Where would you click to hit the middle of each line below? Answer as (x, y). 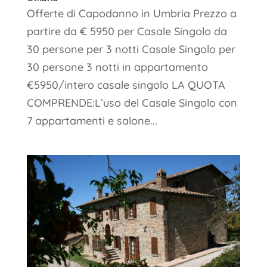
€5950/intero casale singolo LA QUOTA (126, 85)
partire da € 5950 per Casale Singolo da (127, 31)
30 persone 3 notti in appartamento (117, 67)
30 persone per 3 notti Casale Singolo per (131, 49)
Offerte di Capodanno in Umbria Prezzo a (131, 13)
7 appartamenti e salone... (92, 120)
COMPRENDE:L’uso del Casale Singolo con (132, 103)
